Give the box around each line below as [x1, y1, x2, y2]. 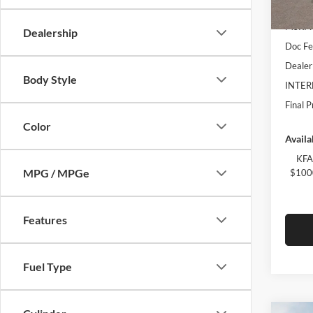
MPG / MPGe [23, 166, 89, 180]
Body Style [23, 73, 77, 87]
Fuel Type [23, 260, 72, 274]
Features [23, 213, 67, 227]
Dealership [23, 26, 78, 40]
